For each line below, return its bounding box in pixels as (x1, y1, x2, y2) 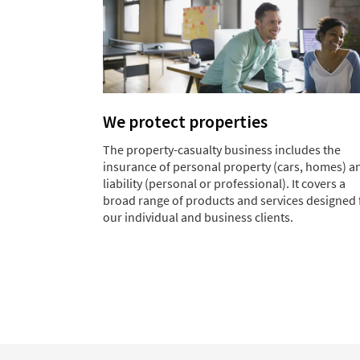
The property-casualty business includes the (103, 141, 341, 158)
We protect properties (103, 111, 268, 133)
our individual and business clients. (103, 209, 293, 226)
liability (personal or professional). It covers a (103, 175, 346, 192)
